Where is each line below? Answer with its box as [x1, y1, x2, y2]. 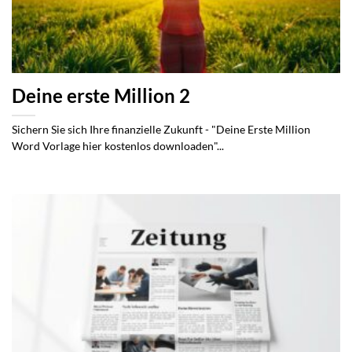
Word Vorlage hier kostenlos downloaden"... [12, 140, 224, 152]
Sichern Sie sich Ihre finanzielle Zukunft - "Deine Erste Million [12, 123, 310, 136]
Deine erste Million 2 [12, 85, 190, 108]
